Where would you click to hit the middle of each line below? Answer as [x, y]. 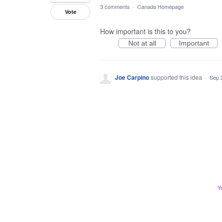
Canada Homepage [161, 6]
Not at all [142, 43]
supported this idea [177, 77]
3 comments [115, 6]
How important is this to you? [145, 31]
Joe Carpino [132, 77]
